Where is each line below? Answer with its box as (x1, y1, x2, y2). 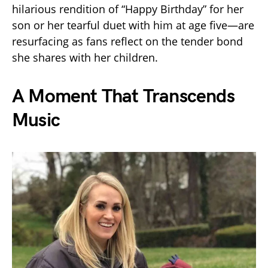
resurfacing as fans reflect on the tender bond (12, 34, 243, 49)
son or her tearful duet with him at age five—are (12, 18, 254, 33)
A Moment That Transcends (12, 85, 234, 109)
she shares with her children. (12, 50, 158, 65)
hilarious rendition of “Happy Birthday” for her (12, 2, 243, 17)
